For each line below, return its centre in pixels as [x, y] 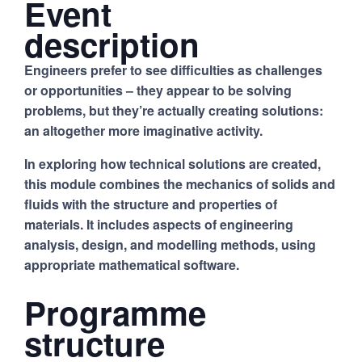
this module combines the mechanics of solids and [180, 183]
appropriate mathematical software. [132, 264]
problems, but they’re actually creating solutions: [174, 110]
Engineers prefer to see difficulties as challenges [173, 69]
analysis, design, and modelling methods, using [170, 244]
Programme [115, 312]
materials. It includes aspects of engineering [159, 224]
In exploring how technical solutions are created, [173, 163]
